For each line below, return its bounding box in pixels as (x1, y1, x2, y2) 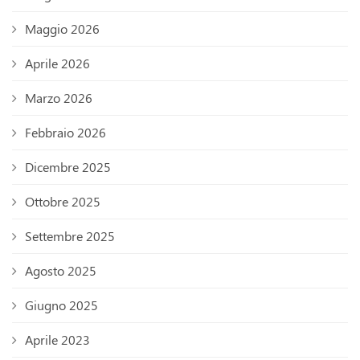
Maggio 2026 (25, 20, 100, 38)
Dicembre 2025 (25, 158, 111, 176)
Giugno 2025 (25, 297, 98, 314)
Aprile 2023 (25, 331, 90, 349)
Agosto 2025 (25, 262, 96, 280)
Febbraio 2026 (25, 124, 106, 141)
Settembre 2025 (25, 227, 115, 245)
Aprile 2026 (25, 55, 90, 72)
